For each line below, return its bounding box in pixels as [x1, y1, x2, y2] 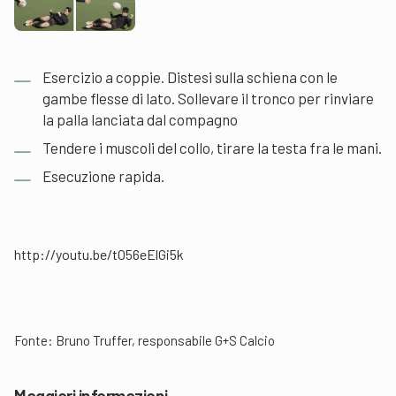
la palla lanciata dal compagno [42, 110, 238, 129]
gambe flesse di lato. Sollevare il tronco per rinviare [42, 89, 374, 108]
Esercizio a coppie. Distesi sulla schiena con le [42, 68, 338, 87]
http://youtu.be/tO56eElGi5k [14, 246, 184, 263]
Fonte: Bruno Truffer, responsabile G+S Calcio [14, 332, 275, 349]
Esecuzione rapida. [42, 167, 164, 186]
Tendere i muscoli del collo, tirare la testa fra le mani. [42, 139, 382, 157]
